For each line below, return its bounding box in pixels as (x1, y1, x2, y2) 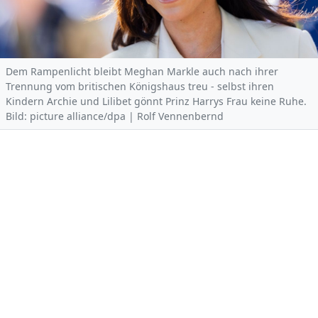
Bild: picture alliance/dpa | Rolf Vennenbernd (6, 109, 224, 123)
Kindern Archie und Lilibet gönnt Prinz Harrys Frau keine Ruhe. (6, 94, 307, 108)
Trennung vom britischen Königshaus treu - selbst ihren (6, 79, 274, 93)
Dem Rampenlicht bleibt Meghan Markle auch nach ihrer (6, 64, 278, 78)
